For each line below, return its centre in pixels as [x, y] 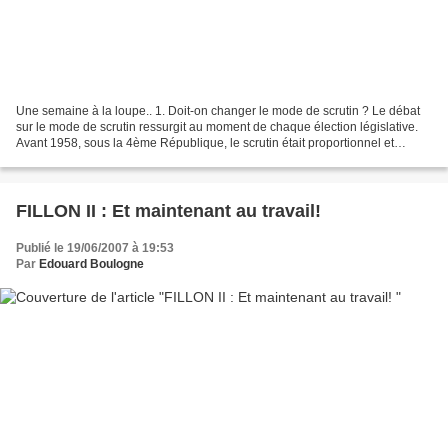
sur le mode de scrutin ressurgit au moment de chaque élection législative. [217, 127]
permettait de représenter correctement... [126, 159]
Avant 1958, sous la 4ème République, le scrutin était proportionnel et [205, 143]
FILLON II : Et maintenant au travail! [168, 211]
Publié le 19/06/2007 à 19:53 [95, 248]
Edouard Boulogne [91, 264]
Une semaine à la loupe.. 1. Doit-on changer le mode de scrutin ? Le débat [218, 111]
